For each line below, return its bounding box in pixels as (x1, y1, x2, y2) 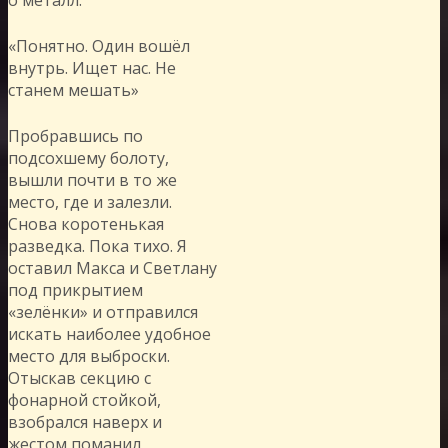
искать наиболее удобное (8, 322, 211, 345)
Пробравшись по (8, 124, 143, 147)
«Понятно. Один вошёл (8, 34, 190, 57)
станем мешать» (8, 78, 139, 101)
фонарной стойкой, (8, 388, 161, 411)
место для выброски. (8, 344, 170, 367)
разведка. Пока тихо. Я (8, 234, 187, 257)
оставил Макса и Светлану (8, 256, 217, 279)
